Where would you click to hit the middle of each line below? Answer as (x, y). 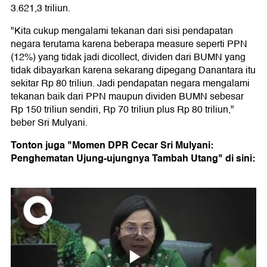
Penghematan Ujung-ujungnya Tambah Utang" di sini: (133, 159)
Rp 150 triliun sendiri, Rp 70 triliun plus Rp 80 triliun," (122, 110)
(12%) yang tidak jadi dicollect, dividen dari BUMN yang (128, 58)
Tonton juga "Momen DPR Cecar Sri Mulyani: (112, 145)
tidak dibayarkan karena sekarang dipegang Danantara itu (133, 71)
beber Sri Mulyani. (49, 123)
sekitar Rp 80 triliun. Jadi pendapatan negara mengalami (130, 84)
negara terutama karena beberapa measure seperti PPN (129, 44)
